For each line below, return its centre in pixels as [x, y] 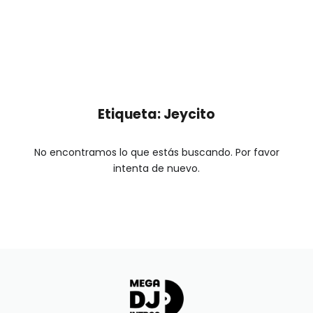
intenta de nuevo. [156, 169]
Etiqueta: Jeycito [156, 115]
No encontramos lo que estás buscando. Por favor [156, 153]
